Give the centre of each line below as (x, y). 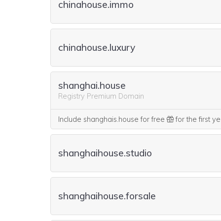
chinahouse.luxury (97, 47)
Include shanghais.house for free (112, 119)
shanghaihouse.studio (105, 153)
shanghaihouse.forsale (107, 196)
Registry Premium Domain (101, 96)
